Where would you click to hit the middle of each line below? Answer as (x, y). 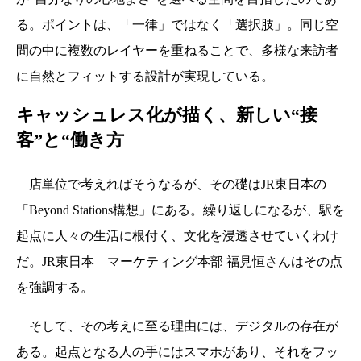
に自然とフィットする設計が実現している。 (145, 77)
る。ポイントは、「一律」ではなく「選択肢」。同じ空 (177, 25)
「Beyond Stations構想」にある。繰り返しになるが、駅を (180, 210)
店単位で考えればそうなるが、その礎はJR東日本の (171, 185)
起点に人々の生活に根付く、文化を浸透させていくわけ (177, 236)
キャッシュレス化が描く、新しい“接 (167, 115)
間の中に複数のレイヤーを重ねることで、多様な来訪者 (177, 51)
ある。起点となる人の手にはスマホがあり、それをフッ (177, 352)
